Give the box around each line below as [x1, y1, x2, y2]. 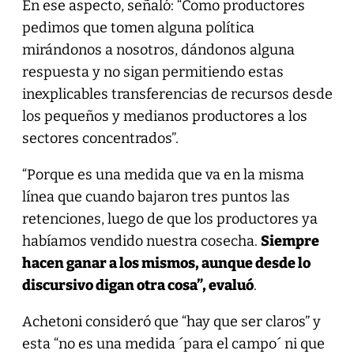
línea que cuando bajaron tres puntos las [21, 187, 290, 205]
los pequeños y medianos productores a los [21, 107, 307, 125]
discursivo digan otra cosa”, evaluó [21, 276, 254, 294]
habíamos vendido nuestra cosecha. [21, 232, 261, 250]
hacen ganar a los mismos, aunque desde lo [21, 254, 311, 272]
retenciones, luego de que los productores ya [21, 209, 318, 228]
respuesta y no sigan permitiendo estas [21, 62, 284, 81]
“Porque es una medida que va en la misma [21, 165, 304, 183]
